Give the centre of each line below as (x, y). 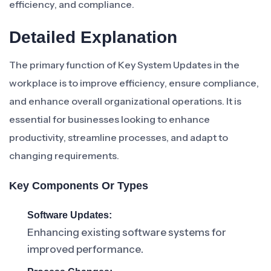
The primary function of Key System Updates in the (124, 65)
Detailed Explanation (93, 37)
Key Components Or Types (79, 186)
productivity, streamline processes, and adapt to (119, 137)
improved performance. (85, 249)
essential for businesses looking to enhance (109, 119)
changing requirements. (64, 155)
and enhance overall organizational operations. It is (125, 101)
